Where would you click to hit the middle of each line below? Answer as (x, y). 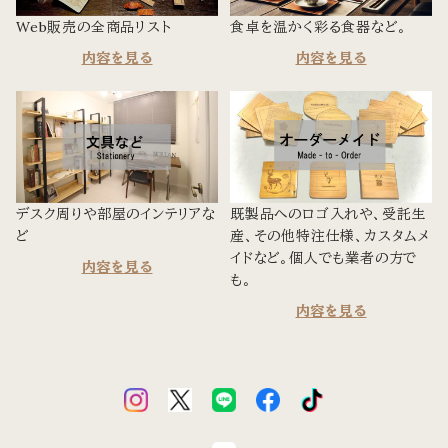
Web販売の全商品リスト (94, 26)
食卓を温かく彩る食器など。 (318, 26)
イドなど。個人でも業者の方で (324, 258)
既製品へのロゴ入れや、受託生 (328, 214)
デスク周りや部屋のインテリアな (116, 214)
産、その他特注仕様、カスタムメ (330, 236)
